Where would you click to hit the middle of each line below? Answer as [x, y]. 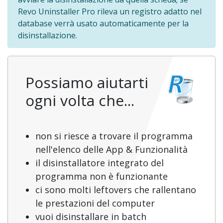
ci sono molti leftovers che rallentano [116, 189]
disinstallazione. [48, 35]
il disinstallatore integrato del [100, 163]
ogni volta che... [80, 100]
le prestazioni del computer [95, 203]
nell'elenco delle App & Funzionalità [111, 149]
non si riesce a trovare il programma [114, 136]
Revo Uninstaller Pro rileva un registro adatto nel [110, 11]
